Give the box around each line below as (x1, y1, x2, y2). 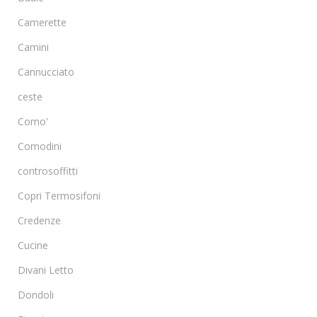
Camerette (18, 15, 67, 29)
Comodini (18, 139, 62, 153)
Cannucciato (18, 64, 74, 79)
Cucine (18, 238, 48, 252)
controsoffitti (18, 163, 78, 178)
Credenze (18, 213, 61, 227)
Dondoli (18, 287, 54, 301)
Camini (18, 40, 49, 54)
